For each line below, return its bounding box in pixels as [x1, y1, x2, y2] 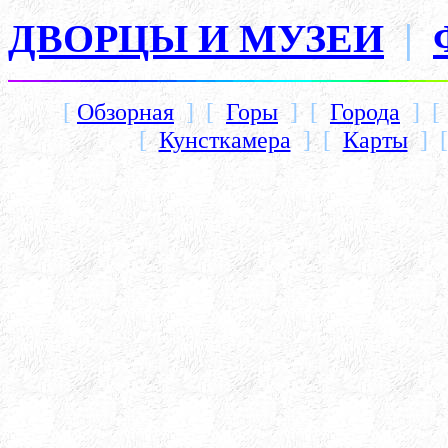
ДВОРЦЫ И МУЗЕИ [8, 15, 384, 61]
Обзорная [77, 97, 174, 125]
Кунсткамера [158, 125, 291, 153]
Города [330, 97, 400, 125]
